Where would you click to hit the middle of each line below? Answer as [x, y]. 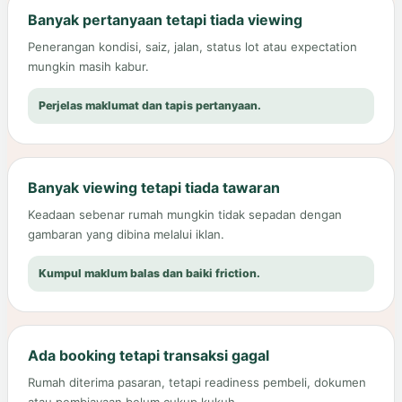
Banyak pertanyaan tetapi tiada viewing [165, 20]
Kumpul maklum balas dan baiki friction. [149, 274]
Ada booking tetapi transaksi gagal [149, 356]
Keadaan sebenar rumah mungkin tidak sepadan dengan [185, 215]
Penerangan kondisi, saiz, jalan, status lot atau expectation [192, 47]
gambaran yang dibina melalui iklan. [126, 235]
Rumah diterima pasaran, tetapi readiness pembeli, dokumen [197, 383]
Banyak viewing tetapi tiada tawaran [154, 188]
